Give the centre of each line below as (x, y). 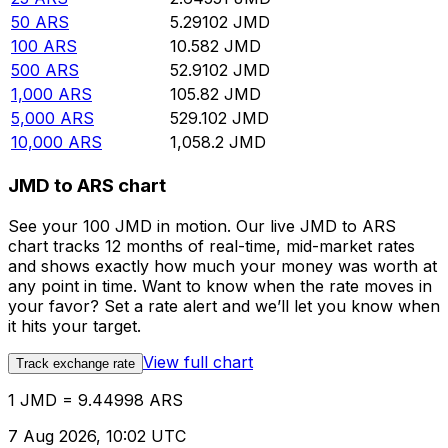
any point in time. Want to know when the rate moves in (220, 285)
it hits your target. (74, 325)
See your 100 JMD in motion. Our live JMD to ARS (202, 225)
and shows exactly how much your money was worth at (222, 265)
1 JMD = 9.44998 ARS (95, 399)
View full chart (198, 361)
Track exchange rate (75, 363)
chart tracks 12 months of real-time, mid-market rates (211, 245)
